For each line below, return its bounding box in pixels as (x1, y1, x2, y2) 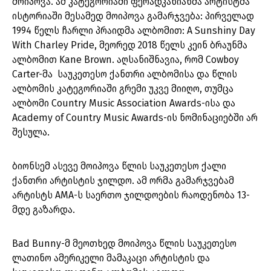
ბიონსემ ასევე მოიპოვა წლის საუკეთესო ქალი (12, 160, 226, 172)
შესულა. (12, 126, 52, 139)
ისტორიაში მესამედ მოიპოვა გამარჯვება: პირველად (12, 10, 254, 22)
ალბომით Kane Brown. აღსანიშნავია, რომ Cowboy (12, 54, 239, 66)
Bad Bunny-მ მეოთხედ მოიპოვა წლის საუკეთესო (12, 238, 237, 250)
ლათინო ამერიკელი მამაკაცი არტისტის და (12, 252, 210, 264)
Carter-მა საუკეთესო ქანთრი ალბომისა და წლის (12, 68, 237, 80)
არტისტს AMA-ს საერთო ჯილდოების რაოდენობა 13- (12, 189, 250, 201)
